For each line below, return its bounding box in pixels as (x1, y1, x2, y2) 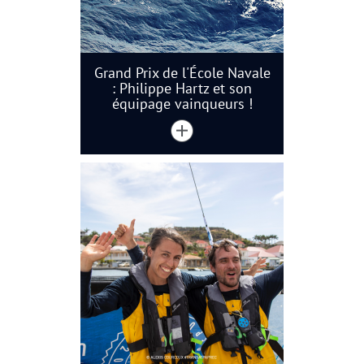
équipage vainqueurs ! (111, 93, 253, 113)
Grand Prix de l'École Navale (93, 63, 271, 82)
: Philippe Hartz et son (112, 78, 252, 97)
